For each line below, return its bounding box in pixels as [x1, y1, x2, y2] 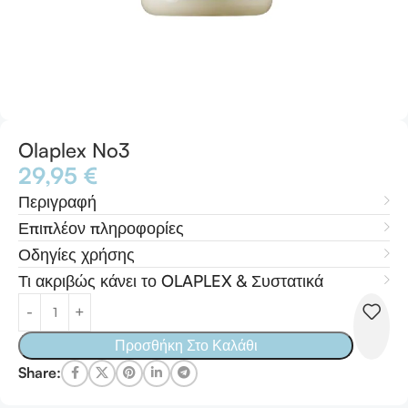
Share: [18, 363, 61, 382]
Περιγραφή [18, 190, 97, 211]
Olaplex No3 [18, 137, 130, 162]
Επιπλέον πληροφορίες [18, 217, 184, 238]
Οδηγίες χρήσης [18, 243, 135, 264]
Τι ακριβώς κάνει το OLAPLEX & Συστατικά [18, 270, 323, 291]
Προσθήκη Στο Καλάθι [114, 335, 258, 354]
